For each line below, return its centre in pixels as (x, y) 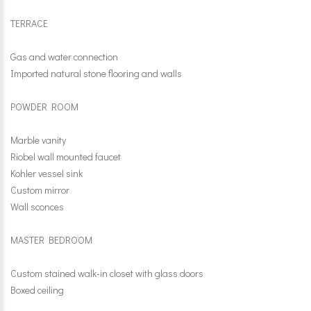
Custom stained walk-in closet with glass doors (107, 273)
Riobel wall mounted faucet (66, 157)
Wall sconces (37, 207)
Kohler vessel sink (47, 173)
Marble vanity (38, 140)
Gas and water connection (64, 57)
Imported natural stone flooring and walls (96, 73)
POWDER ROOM (44, 107)
